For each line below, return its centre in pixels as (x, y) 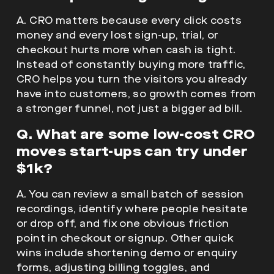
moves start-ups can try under (132, 151)
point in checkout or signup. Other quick (125, 238)
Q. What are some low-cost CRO (136, 134)
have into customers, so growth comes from (136, 94)
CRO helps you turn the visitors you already (132, 79)
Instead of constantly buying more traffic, (131, 64)
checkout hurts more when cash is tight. (126, 50)
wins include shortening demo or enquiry (127, 253)
